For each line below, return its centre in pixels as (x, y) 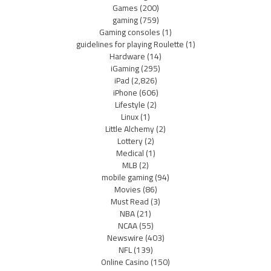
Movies (127, 190)
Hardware (127, 57)
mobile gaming (127, 178)
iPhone (125, 93)
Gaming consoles (130, 32)
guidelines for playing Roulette (130, 44)
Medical (130, 153)
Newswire (125, 238)
